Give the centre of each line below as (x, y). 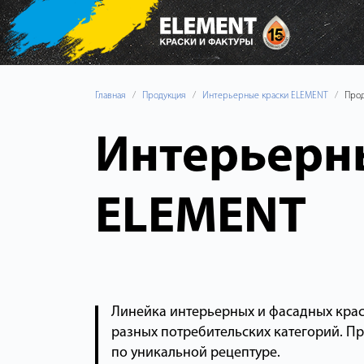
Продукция (164, 96)
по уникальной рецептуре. (195, 353)
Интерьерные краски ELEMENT (265, 96)
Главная (110, 96)
